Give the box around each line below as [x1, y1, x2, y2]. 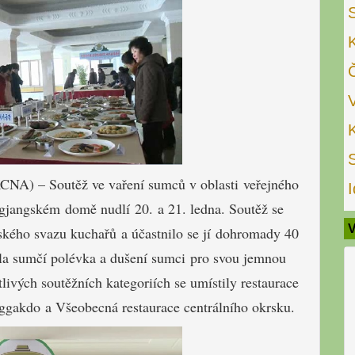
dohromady [216, 223, 281, 242]
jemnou [243, 247, 286, 267]
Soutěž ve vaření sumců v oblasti [49, 174, 243, 193]
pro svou [190, 247, 239, 267]
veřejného [243, 174, 299, 193]
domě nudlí [60, 198, 130, 218]
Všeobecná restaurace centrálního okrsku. [52, 296, 295, 316]
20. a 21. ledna [135, 198, 221, 218]
